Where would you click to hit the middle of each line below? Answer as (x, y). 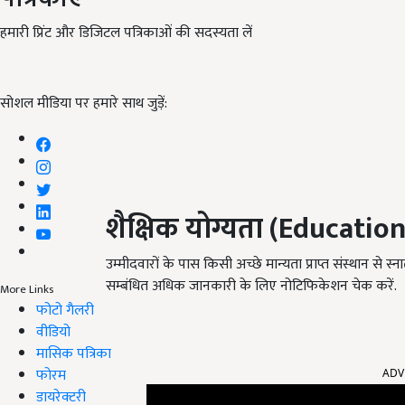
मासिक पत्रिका (74, 353)
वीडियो (53, 332)
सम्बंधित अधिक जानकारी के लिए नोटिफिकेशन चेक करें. (251, 287)
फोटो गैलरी (65, 310)
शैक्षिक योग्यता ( (192, 230)
